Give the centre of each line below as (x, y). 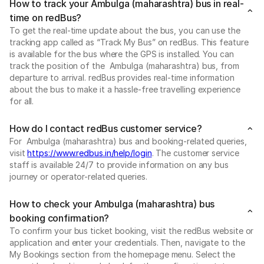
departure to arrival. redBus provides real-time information (122, 77)
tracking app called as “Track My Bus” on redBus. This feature (129, 42)
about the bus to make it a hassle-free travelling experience (125, 89)
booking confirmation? (60, 218)
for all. (22, 101)
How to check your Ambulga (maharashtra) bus (112, 204)
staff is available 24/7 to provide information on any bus (119, 164)
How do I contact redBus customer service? (106, 128)
